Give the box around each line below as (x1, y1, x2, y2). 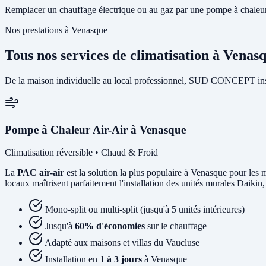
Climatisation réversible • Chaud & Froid (5, 147, 158, 158)
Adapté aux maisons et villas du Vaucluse (45, 237, 199, 248)
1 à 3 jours (100, 254, 142, 265)
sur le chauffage (145, 221, 207, 232)
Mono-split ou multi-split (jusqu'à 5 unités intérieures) (45, 204, 245, 215)
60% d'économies (75, 221, 145, 232)
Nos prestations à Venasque (5, 25, 107, 36)
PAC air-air (17, 167, 64, 178)
